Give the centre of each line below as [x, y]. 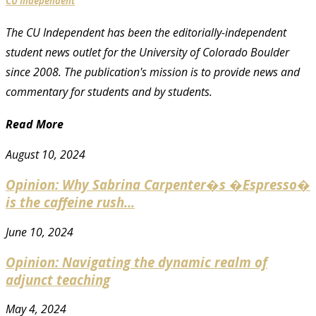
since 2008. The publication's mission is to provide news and [153, 72]
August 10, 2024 [45, 155]
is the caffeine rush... [70, 202]
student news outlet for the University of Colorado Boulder [147, 52]
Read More [35, 124]
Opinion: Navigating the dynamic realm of [136, 262]
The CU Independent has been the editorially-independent [146, 32]
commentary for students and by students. [109, 91]
